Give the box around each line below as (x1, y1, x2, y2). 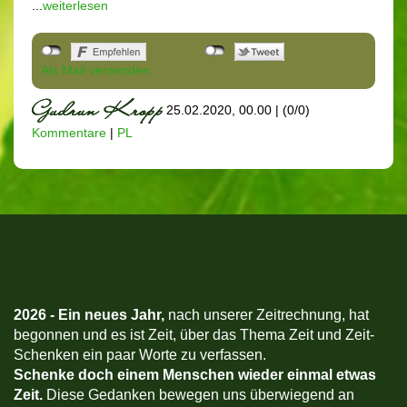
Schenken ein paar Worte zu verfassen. (14, 346, 266, 362)
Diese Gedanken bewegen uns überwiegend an (43, 386, 354, 402)
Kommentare (32, 124, 106, 140)
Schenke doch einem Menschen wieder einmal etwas (14, 366, 376, 382)
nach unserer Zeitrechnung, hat (168, 306, 369, 323)
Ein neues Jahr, (58, 306, 168, 323)
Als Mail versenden (41, 62, 150, 77)
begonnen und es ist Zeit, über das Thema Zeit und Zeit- (14, 326, 374, 342)
